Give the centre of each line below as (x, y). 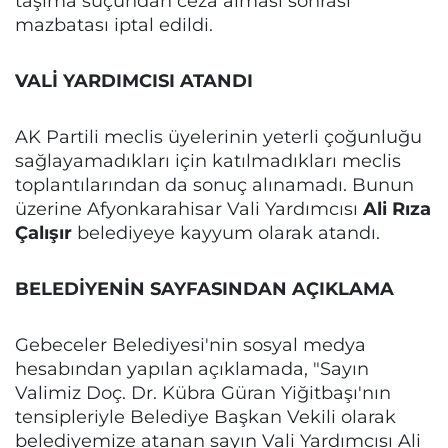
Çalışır (43, 232)
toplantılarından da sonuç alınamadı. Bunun (214, 184)
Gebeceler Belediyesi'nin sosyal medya (190, 344)
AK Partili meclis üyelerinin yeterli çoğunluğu (218, 136)
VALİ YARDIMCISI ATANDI (134, 80)
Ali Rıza (397, 208)
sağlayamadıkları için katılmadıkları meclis (208, 160)
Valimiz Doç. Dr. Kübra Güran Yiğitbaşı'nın (203, 392)
